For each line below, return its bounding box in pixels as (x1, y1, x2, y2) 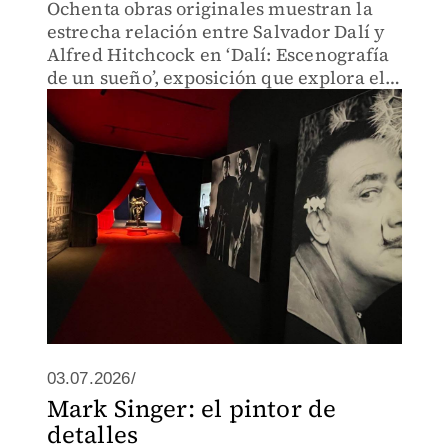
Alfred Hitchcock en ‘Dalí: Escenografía (46, 42, 390, 67)
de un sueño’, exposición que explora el (46, 65, 386, 90)
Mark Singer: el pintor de (46, 392, 337, 425)
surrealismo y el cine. (46, 88, 234, 113)
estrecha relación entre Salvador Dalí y (46, 19, 386, 44)
